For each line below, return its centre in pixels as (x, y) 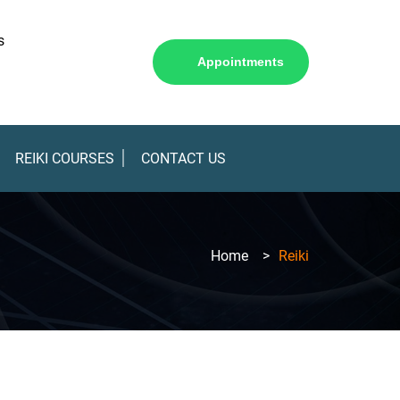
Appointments (241, 62)
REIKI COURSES (65, 158)
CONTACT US (183, 158)
